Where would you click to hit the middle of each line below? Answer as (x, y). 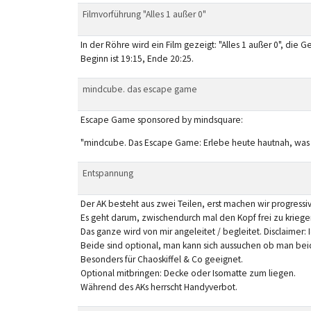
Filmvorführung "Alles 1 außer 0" (144, 14)
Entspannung (108, 173)
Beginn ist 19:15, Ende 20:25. (137, 58)
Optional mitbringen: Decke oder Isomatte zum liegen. (188, 273)
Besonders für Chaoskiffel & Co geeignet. (161, 259)
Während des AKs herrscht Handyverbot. (159, 287)
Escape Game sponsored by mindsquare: (161, 119)
